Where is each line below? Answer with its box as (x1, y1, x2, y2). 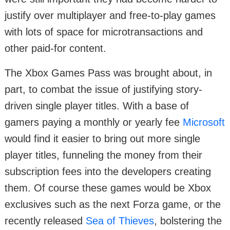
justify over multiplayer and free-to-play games (5, 10, 216, 22)
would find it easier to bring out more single (5, 133, 200, 145)
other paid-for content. (5, 43, 106, 54)
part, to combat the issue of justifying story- (5, 84, 202, 95)
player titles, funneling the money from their (5, 149, 202, 161)
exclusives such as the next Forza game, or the (5, 199, 221, 210)
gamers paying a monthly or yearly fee (5, 117, 183, 128)
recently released (5, 215, 86, 227)
